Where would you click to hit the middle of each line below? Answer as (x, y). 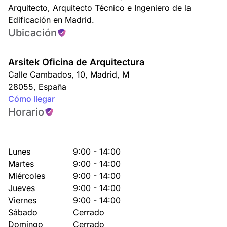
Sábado (23, 212)
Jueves (22, 188)
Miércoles (27, 176)
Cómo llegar (31, 99)
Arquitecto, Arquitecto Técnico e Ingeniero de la (100, 8)
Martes (21, 164)
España (51, 87)
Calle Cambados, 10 (47, 74)
